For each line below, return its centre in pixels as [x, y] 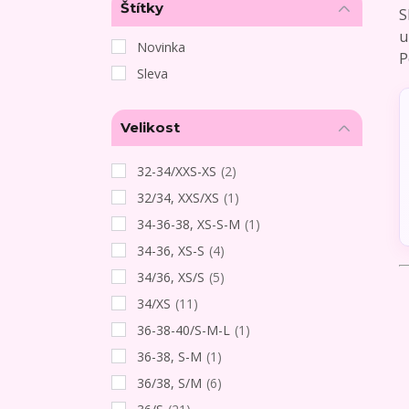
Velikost [150, 128]
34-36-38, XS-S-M [189, 224]
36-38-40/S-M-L [184, 330]
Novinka [161, 47]
